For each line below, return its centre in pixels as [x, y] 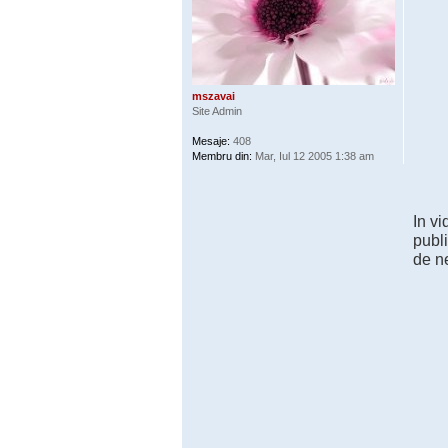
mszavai [213, 96]
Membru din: [222, 156]
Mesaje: [211, 141]
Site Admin [217, 111]
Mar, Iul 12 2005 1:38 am [313, 156]
